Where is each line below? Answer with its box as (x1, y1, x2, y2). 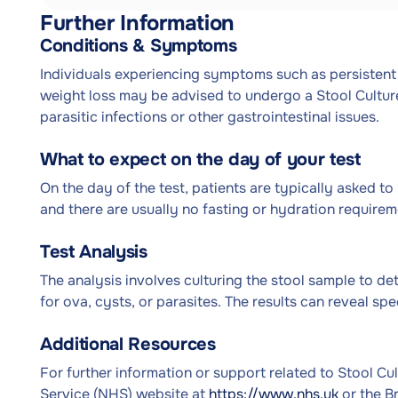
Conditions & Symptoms (40, 35, 237, 57)
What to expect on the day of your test (40, 148, 361, 171)
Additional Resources (40, 333, 216, 355)
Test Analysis (40, 241, 147, 263)
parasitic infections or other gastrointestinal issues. (40, 107, 379, 126)
